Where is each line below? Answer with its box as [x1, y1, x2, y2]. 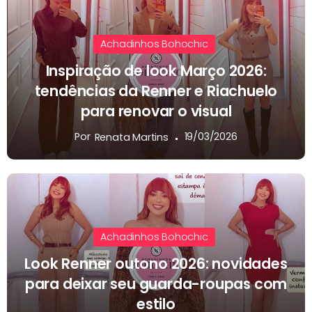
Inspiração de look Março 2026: [45, 60, 267, 81]
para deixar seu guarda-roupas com [24, 273, 288, 294]
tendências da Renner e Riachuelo [34, 80, 278, 101]
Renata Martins [94, 130, 169, 144]
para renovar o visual [80, 100, 232, 121]
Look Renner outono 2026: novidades [24, 253, 288, 274]
